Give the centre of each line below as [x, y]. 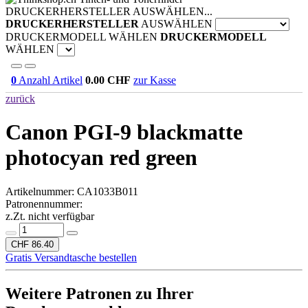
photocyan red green [101, 158]
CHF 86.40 [32, 244]
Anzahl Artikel [49, 80]
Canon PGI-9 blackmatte [124, 132]
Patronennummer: [44, 203]
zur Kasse [155, 80]
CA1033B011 [108, 191]
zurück [20, 99]
